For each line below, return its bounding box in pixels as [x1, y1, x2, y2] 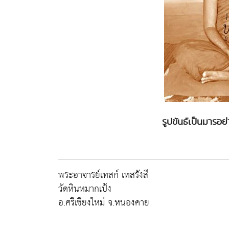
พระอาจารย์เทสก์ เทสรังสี [58, 167, 148, 184]
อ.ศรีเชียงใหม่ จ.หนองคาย [58, 194, 149, 211]
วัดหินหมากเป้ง [58, 180, 111, 197]
